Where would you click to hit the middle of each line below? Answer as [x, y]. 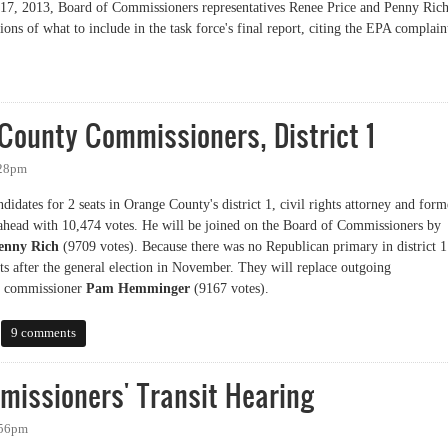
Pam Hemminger [138, 289]
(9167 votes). [229, 289]
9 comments [43, 333]
